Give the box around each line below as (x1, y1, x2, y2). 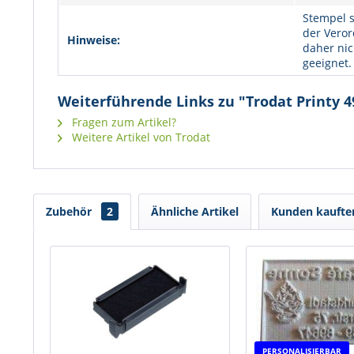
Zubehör (46, 204, 95, 219)
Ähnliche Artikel (151, 204, 239, 219)
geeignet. (303, 55, 352, 70)
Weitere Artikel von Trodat (69, 130, 210, 145)
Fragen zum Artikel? (69, 115, 176, 130)
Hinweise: (67, 32, 120, 47)
